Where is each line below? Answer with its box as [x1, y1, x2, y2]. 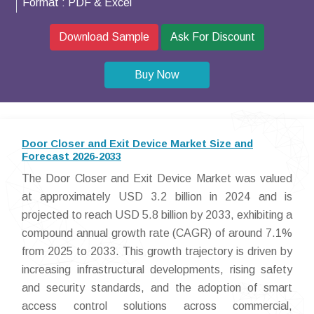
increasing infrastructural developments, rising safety [22, 264, 292, 275]
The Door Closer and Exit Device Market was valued [22, 172, 292, 184]
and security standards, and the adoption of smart [22, 282, 292, 294]
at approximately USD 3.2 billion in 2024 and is [22, 191, 292, 203]
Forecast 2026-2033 [22, 150, 121, 162]
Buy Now [135, 69, 179, 81]
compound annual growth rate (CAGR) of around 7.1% [22, 227, 292, 239]
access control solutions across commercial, [22, 300, 292, 312]
